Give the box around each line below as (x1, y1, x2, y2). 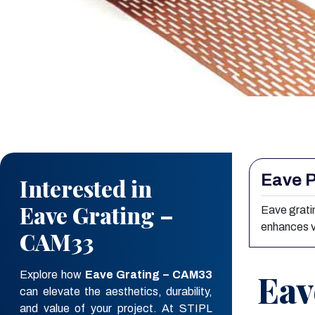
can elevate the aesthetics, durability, (20, 285, 212, 298)
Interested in (20, 173, 152, 204)
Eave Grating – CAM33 (84, 269, 213, 281)
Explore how (20, 269, 85, 281)
